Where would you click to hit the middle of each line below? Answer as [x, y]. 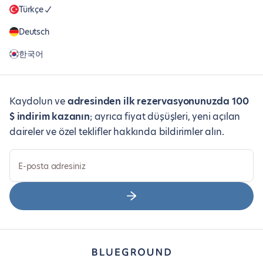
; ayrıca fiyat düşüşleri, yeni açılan [165, 117]
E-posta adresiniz [52, 166]
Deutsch [34, 32]
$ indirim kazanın [50, 117]
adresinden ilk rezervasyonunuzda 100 [158, 101]
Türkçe [31, 9]
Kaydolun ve [38, 101]
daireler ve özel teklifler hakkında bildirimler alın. [117, 132]
